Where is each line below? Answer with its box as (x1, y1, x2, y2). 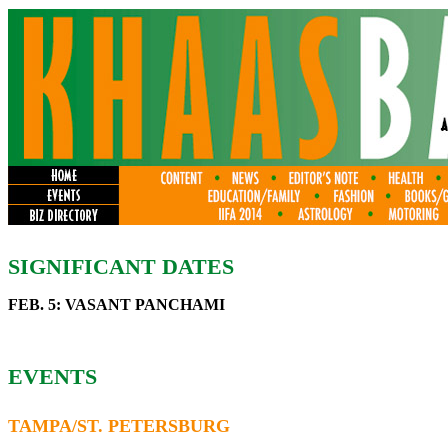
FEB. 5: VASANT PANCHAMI (8, 295, 225, 313)
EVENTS (8, 363, 97, 389)
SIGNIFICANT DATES (8, 253, 234, 279)
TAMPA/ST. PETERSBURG (8, 415, 230, 436)
